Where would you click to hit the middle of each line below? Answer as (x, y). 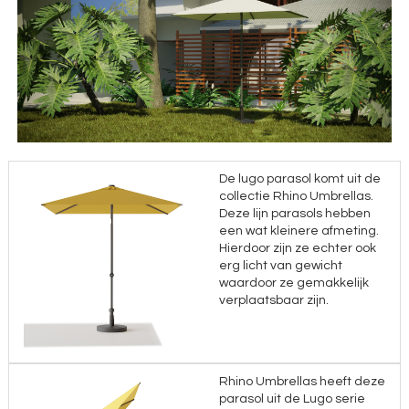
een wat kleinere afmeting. (299, 231)
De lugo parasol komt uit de (300, 179)
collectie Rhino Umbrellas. (296, 197)
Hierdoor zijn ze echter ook (298, 249)
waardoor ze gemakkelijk (294, 283)
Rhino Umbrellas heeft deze (302, 382)
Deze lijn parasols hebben (295, 214)
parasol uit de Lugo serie (292, 399)
